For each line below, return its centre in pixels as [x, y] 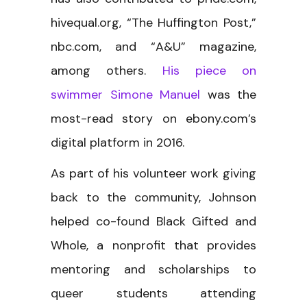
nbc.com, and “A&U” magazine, [153, 46]
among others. [107, 70]
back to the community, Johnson [153, 197]
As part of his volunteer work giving [153, 173]
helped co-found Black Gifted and [153, 221]
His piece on [209, 70]
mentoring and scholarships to [153, 269]
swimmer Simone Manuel [125, 94]
